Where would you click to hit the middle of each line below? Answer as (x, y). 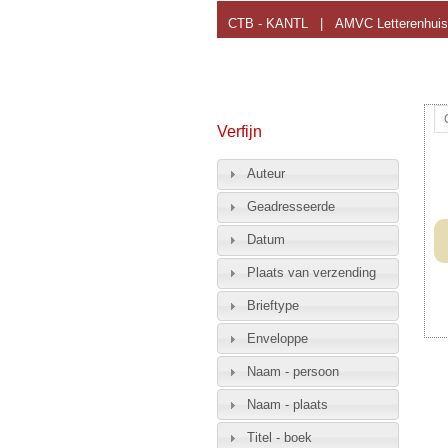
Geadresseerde (290, 207)
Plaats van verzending (311, 273)
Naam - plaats (287, 404)
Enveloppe (277, 338)
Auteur (265, 174)
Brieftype (272, 306)
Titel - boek (279, 437)
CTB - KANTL (268, 23)
